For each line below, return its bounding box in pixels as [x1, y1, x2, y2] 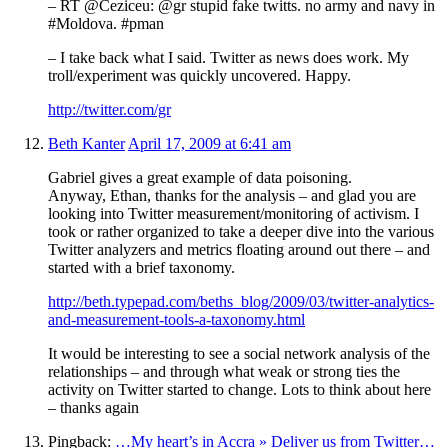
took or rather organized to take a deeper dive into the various [48, 222, 434, 240]
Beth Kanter [48, 134, 125, 152]
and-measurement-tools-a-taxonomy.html [48, 310, 305, 328]
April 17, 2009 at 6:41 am [128, 134, 291, 152]
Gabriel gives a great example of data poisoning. [48, 168, 352, 186]
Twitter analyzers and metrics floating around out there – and [48, 240, 430, 258]
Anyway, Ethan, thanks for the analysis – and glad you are [48, 186, 416, 204]
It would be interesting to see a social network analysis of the [48, 344, 430, 362]
